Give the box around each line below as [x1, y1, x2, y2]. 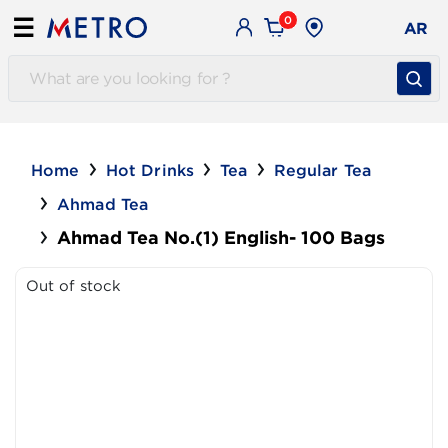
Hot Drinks [105, 161, 195, 179]
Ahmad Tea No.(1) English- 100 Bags [57, 227, 385, 248]
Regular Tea [273, 161, 372, 179]
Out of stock [26, 277, 121, 294]
